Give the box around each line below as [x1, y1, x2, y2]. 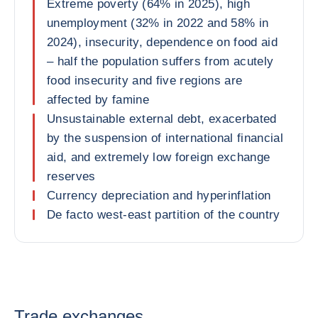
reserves [47, 170, 96, 183]
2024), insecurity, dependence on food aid [47, 35, 278, 49]
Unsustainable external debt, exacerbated [47, 112, 277, 126]
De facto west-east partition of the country [47, 208, 280, 221]
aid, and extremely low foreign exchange [47, 150, 270, 164]
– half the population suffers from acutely [47, 55, 274, 68]
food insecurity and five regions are [47, 74, 243, 87]
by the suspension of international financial [47, 131, 283, 145]
